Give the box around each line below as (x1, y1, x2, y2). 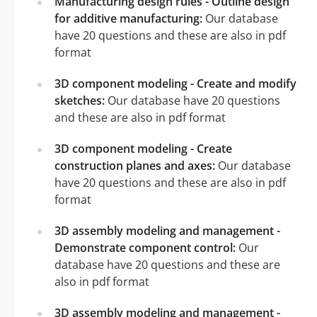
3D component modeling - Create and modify (54, 75, 296, 91)
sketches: (54, 92, 105, 108)
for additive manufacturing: (54, 10, 202, 26)
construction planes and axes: (54, 157, 215, 173)
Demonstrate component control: (54, 239, 236, 255)
